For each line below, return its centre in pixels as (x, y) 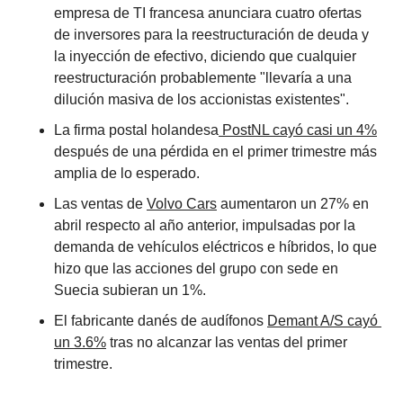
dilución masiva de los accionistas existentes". (201, 99)
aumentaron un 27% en (293, 203)
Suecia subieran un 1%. (130, 290)
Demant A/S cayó (322, 320)
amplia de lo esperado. (127, 173)
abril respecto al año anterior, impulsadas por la (205, 225)
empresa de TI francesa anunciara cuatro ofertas (208, 13)
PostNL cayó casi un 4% (298, 130)
